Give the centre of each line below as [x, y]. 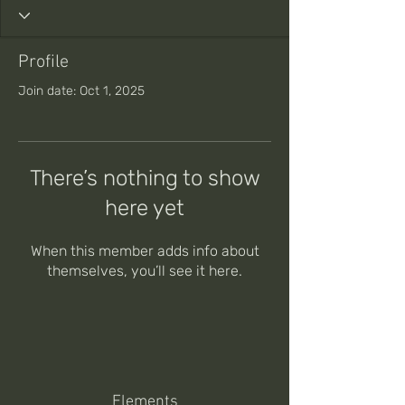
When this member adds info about [145, 251]
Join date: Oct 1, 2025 [81, 91]
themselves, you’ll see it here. [145, 271]
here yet [145, 208]
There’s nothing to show [145, 178]
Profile [43, 62]
